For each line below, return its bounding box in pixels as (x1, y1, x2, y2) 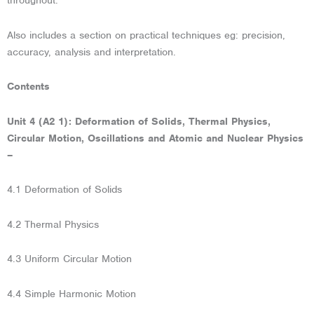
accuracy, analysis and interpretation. (7, 45, 176, 58)
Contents (7, 80, 50, 93)
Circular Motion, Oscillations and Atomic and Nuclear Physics (7, 131, 303, 144)
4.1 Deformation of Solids (7, 183, 122, 196)
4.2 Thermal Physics (7, 217, 99, 231)
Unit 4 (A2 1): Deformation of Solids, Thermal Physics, (7, 114, 271, 128)
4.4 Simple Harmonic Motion (7, 287, 136, 300)
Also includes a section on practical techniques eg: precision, (7, 28, 285, 41)
